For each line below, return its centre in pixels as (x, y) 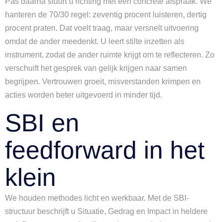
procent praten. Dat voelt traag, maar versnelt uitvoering (102, 28)
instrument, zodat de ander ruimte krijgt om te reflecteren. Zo (110, 55)
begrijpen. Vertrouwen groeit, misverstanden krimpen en (103, 82)
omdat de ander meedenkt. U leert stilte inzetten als (95, 41)
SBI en (42, 123)
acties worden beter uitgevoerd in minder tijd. (83, 95)
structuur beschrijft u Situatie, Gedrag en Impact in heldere (106, 211)
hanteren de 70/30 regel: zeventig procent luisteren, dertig (106, 15)
